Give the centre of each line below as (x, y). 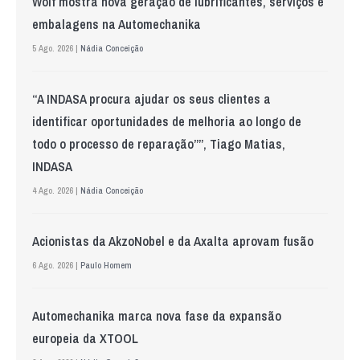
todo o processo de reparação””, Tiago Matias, (159, 144)
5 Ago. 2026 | (56, 49)
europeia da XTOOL (85, 339)
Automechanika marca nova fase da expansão (157, 316)
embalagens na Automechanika (117, 25)
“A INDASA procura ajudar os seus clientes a (151, 99)
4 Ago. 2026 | (56, 191)
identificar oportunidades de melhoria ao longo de (167, 122)
